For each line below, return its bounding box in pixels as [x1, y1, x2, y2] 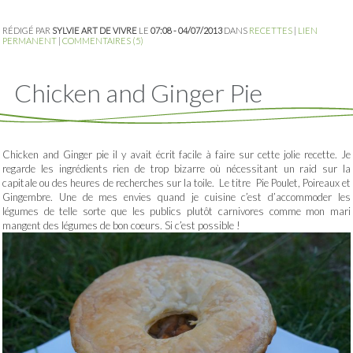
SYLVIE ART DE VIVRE [52, 25, 137, 36]
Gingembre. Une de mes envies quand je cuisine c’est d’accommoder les [2, 191, 351, 204]
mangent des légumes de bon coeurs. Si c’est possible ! [2, 219, 240, 232]
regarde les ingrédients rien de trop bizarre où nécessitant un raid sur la [2, 162, 351, 176]
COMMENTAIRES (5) [62, 35, 143, 46]
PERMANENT [2, 35, 57, 46]
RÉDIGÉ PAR [2, 25, 52, 36]
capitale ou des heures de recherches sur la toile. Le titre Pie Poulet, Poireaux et [2, 176, 351, 190]
